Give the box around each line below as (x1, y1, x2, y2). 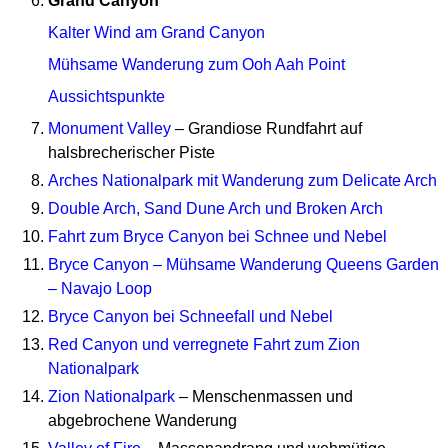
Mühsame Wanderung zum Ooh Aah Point (48, 55, 345, 73)
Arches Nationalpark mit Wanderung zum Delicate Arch (48, 171, 437, 189)
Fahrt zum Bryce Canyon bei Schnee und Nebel (48, 227, 387, 245)
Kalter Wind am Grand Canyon (48, 23, 265, 41)
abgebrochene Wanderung (48, 411, 237, 429)
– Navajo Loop (48, 279, 152, 297)
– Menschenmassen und (175, 387, 353, 405)
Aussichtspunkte (48, 87, 165, 105)
